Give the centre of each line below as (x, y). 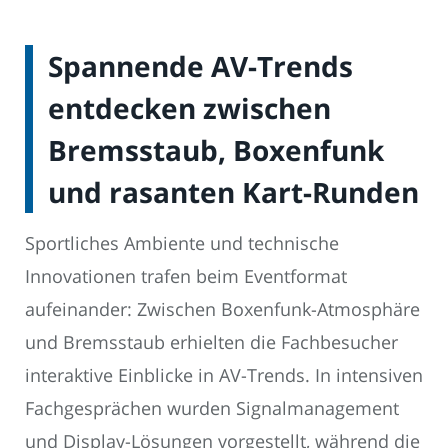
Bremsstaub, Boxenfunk (216, 150)
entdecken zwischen (189, 108)
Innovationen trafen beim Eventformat (186, 276)
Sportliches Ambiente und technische (182, 243)
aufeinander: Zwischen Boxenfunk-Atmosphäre (222, 309)
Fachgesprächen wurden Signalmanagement (212, 408)
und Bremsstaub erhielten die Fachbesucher (211, 342)
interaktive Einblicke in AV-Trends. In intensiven (224, 375)
